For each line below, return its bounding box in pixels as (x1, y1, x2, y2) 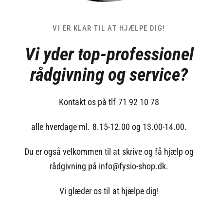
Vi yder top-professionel (24, 43, 194, 65)
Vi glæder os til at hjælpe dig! (59, 186, 159, 197)
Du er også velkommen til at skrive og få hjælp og (24, 146, 194, 157)
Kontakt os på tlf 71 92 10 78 (59, 97, 159, 108)
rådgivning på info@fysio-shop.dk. (49, 161, 169, 172)
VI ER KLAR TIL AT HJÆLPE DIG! (53, 24, 165, 33)
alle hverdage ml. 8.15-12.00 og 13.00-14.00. (31, 122, 187, 132)
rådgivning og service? (30, 64, 188, 86)
